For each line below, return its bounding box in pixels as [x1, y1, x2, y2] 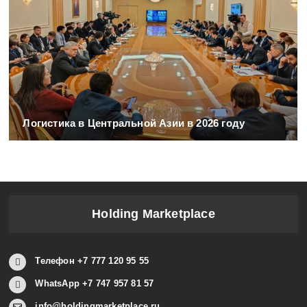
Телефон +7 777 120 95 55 [35, 255, 149, 266]
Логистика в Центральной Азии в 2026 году [23, 116, 245, 129]
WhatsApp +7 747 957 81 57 [35, 278, 154, 288]
